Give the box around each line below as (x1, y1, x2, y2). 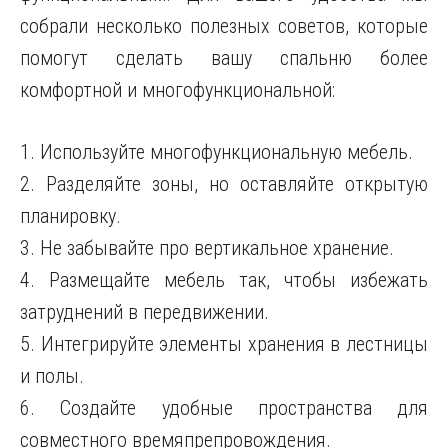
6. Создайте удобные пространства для (20, 396, 428, 420)
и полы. (20, 364, 84, 388)
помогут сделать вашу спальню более (20, 46, 428, 70)
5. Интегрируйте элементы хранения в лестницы (20, 332, 428, 356)
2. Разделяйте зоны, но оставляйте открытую (20, 172, 428, 196)
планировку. (20, 204, 121, 228)
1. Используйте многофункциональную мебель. (20, 140, 413, 164)
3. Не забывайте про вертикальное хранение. (20, 236, 394, 260)
